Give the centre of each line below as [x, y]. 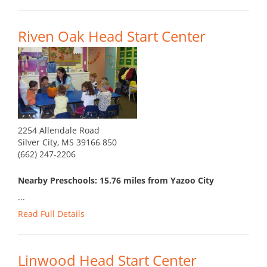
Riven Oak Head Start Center [112, 36]
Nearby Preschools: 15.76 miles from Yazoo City [116, 181]
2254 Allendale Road [59, 131]
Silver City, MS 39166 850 [67, 142]
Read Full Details [51, 214]
